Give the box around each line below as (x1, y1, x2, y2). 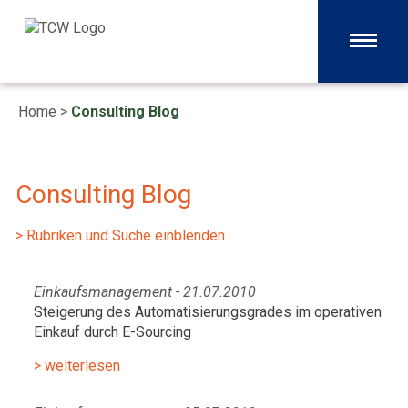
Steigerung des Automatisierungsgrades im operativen (34, 303, 382, 321)
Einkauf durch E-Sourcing (34, 323, 191, 341)
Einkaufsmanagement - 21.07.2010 (34, 283, 256, 301)
